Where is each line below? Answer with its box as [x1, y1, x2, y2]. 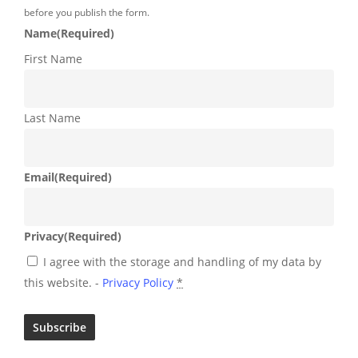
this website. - [24, 274, 102, 290]
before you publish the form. [24, 5, 149, 19]
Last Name [24, 109, 81, 125]
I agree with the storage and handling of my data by [43, 253, 321, 269]
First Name [24, 50, 82, 66]
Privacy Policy [102, 274, 173, 290]
